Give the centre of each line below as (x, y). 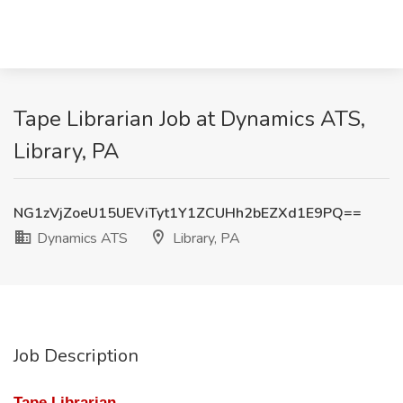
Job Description (76, 356)
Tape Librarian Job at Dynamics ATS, (189, 119)
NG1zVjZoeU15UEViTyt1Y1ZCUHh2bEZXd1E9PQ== (188, 213)
